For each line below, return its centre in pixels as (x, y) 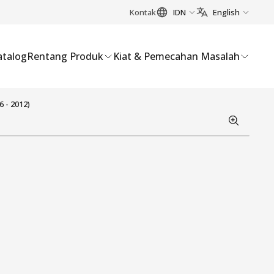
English (226, 12)
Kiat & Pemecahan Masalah (176, 56)
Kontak (143, 12)
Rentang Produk (65, 56)
